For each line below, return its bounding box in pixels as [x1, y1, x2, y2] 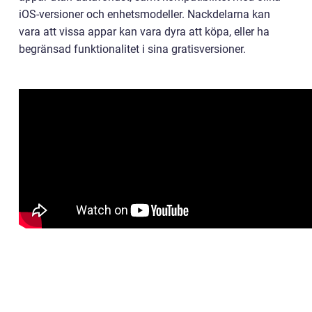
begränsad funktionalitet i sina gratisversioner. [19, 42, 246, 56]
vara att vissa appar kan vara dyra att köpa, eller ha [19, 25, 270, 39]
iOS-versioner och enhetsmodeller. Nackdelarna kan [19, 8, 270, 22]
